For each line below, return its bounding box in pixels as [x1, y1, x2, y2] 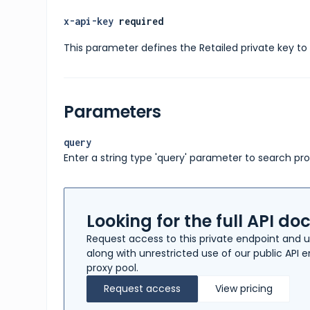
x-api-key [64, 15, 114, 27]
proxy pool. [86, 261, 139, 275]
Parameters [64, 100, 161, 123]
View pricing [215, 282, 273, 295]
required [113, 15, 164, 27]
